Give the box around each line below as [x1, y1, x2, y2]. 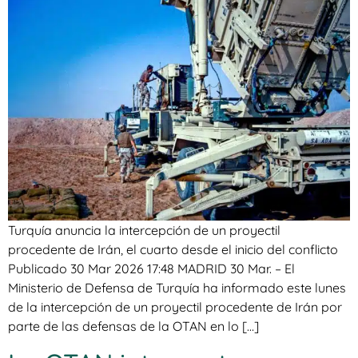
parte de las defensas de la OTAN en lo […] [8, 318, 259, 335]
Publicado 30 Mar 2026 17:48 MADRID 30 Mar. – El [8, 261, 295, 277]
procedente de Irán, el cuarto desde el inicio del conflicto [8, 241, 338, 258]
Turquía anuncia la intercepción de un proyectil [8, 222, 280, 239]
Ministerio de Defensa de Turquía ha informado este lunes [8, 280, 346, 296]
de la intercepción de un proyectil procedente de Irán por [8, 299, 342, 316]
